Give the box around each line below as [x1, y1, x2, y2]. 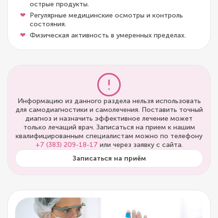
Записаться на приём [72, 154, 146, 163]
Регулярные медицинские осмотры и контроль [30, 11, 183, 20]
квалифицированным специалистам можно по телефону [16, 132, 202, 141]
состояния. [30, 20, 66, 29]
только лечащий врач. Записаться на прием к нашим [23, 123, 195, 132]
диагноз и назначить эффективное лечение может [25, 114, 193, 123]
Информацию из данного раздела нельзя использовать [17, 97, 201, 106]
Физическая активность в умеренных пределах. [30, 31, 186, 40]
